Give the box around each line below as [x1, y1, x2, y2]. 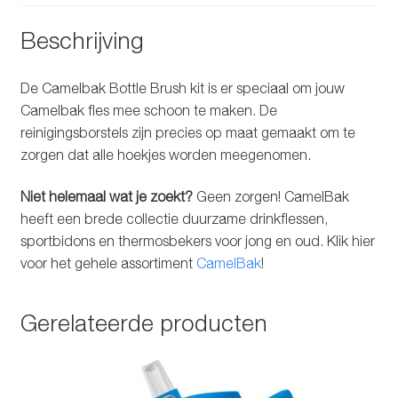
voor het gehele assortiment [20, 255, 196, 272]
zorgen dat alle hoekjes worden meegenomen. [20, 146, 311, 163]
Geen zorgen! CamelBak [195, 188, 349, 205]
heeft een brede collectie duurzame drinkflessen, [20, 211, 328, 227]
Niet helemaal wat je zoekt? [20, 188, 196, 205]
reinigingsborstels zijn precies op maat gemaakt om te [20, 123, 355, 140]
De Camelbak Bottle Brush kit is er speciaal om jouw [20, 79, 345, 96]
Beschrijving [20, 26, 144, 54]
